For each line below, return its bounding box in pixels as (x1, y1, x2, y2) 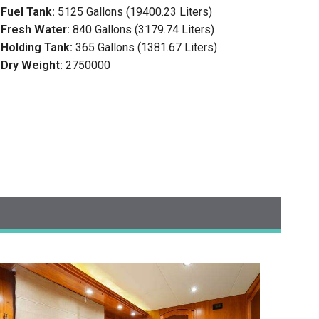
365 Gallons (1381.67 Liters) (75, 41, 217, 55)
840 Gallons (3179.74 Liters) (72, 23, 214, 37)
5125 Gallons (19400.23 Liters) (57, 5, 212, 19)
